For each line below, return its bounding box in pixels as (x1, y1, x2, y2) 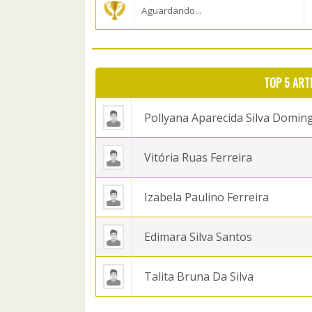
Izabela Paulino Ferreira (144, 189, 269, 205)
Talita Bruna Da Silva (144, 269, 253, 284)
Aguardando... (141, 4, 201, 17)
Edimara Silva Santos (144, 229, 252, 244)
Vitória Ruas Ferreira (144, 150, 252, 165)
